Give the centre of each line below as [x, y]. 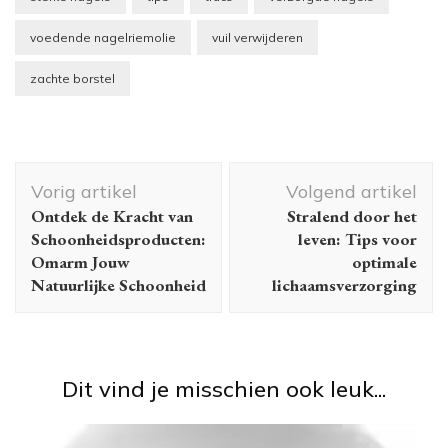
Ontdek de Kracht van [112, 215]
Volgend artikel [351, 191]
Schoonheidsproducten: [118, 238]
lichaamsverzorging [344, 284]
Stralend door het [352, 215]
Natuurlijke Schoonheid [118, 284]
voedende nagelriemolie [103, 37]
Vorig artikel [84, 191]
